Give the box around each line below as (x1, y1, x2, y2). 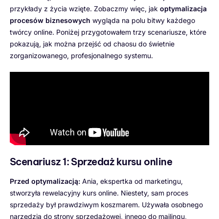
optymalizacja (160, 4, 207, 13)
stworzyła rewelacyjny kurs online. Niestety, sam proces (10, 188, 188, 197)
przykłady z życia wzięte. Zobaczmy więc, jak (10, 4, 160, 13)
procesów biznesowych (10, 16, 90, 24)
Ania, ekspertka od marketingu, (80, 176, 183, 185)
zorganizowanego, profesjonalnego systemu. (10, 51, 153, 60)
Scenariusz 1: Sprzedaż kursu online (10, 155, 173, 168)
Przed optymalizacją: (10, 176, 80, 185)
